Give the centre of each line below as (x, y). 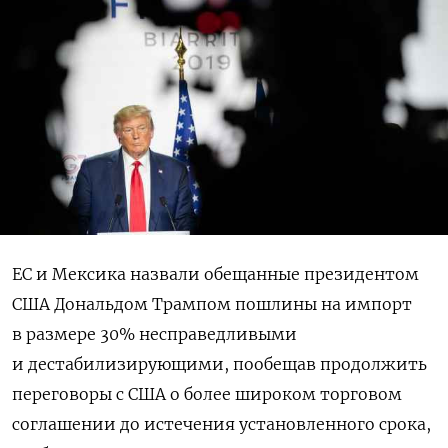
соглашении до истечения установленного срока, (221, 424)
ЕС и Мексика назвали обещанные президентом (215, 274)
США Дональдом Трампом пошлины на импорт (212, 304)
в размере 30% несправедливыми (154, 334)
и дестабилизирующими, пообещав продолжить (219, 364)
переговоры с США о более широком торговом (207, 394)
